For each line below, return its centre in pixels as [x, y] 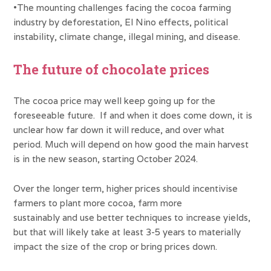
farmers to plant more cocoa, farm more [98, 203]
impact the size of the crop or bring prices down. [117, 246]
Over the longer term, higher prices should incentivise [126, 188]
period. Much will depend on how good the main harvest [131, 144]
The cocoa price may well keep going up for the [115, 100]
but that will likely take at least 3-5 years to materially [127, 232]
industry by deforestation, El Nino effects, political [121, 22]
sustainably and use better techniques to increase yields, [132, 217]
